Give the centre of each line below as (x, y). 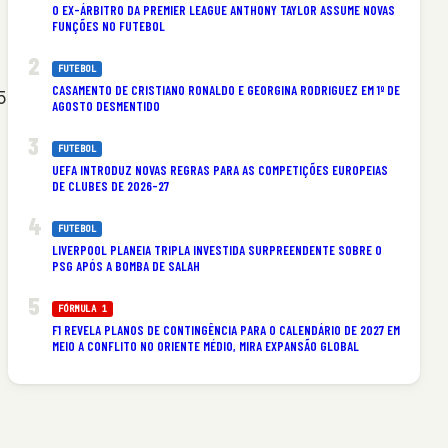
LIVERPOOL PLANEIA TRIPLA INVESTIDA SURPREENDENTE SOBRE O (216, 249)
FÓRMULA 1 (82, 308)
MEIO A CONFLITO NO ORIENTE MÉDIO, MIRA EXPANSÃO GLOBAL (205, 345)
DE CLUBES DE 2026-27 (110, 185)
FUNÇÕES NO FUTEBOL (108, 25)
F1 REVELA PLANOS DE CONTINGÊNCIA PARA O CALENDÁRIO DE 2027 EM (225, 329)
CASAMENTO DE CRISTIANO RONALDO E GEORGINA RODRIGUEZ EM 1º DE (225, 89)
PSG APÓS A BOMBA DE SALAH (125, 265)
